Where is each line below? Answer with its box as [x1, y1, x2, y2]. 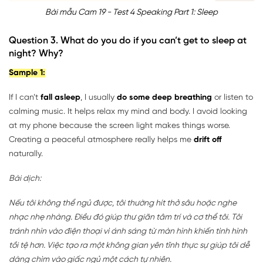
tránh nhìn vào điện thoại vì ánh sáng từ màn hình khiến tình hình [9, 227, 247, 236]
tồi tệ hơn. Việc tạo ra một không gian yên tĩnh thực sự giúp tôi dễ [9, 241, 249, 250]
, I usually [80, 93, 117, 102]
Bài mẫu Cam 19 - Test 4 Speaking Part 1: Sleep [45, 8, 218, 17]
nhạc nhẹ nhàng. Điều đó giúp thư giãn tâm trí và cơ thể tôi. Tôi [9, 213, 242, 222]
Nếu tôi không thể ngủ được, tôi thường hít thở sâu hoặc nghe [9, 198, 237, 208]
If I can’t [9, 93, 41, 102]
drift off [194, 135, 221, 144]
